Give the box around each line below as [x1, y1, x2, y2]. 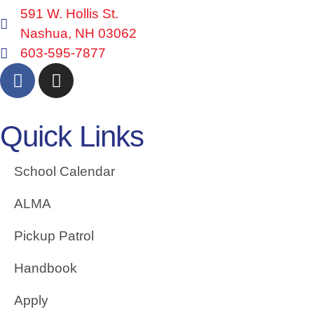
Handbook [14, 261, 77, 276]
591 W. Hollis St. [20, 6, 118, 22]
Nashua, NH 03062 [20, 26, 137, 41]
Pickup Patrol [14, 228, 94, 244]
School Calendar [14, 164, 115, 179]
